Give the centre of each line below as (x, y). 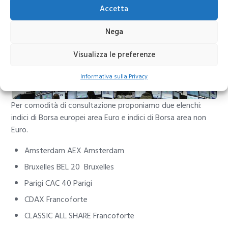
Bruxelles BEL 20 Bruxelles (69, 167)
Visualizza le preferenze (114, 54)
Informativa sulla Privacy (114, 77)
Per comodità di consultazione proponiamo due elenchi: (107, 106)
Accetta (114, 9)
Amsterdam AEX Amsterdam (74, 151)
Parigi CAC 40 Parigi (58, 183)
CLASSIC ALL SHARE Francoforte (79, 216)
